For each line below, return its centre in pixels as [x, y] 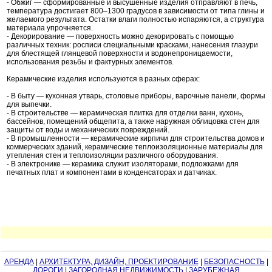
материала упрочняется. [50, 28]
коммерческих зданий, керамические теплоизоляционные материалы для [135, 147]
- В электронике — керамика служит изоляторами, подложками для [123, 164]
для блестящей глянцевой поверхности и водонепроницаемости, [120, 54]
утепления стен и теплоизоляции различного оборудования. [112, 156]
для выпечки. [29, 105]
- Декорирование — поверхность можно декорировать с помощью [120, 37]
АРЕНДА [19, 262]
